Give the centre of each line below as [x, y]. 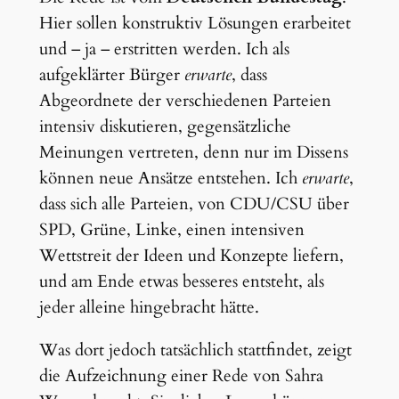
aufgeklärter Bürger [111, 74]
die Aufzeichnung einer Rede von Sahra [181, 375]
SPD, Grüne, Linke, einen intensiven [171, 229]
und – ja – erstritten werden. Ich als [164, 49]
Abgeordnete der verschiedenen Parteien [185, 100]
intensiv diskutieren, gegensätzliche [165, 126]
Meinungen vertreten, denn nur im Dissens [193, 152]
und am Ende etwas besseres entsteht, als [181, 281]
